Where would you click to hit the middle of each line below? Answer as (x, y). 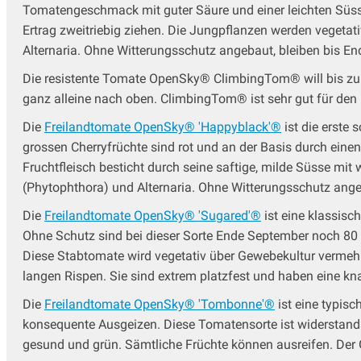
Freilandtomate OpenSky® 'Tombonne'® (160, 305)
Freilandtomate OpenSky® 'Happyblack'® (163, 127)
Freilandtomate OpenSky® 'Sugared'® (153, 216)
